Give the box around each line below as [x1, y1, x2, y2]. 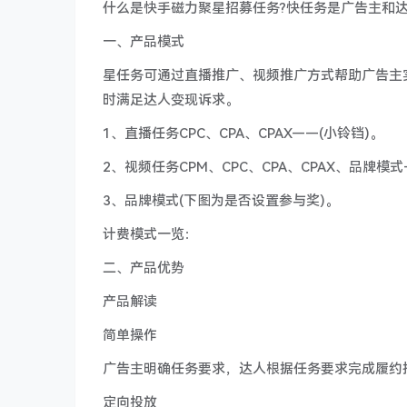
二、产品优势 [103, 260, 184, 276]
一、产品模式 [103, 34, 184, 50]
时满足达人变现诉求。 [103, 92, 239, 108]
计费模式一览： [103, 226, 198, 243]
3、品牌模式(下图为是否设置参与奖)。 [103, 193, 339, 209]
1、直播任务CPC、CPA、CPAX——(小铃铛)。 [103, 125, 383, 142]
